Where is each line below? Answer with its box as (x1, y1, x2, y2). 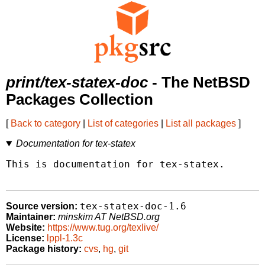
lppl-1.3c (47, 233, 83, 244)
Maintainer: (6, 212, 56, 222)
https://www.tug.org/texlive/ (47, 222, 159, 233)
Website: (6, 222, 45, 233)
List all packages (166, 118, 236, 129)
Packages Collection (6, 91, 153, 108)
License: (6, 233, 44, 244)
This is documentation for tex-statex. (6, 159, 225, 170)
